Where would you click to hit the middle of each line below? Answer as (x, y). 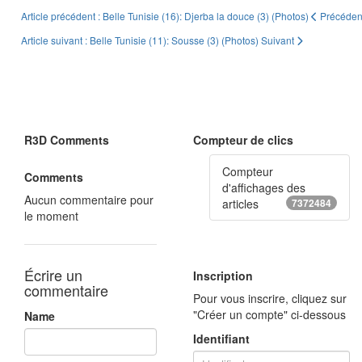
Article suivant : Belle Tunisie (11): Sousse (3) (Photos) (141, 40)
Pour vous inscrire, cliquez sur (270, 299)
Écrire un (53, 274)
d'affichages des (264, 188)
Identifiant (221, 339)
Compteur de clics (243, 140)
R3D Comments (67, 140)
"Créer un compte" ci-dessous (269, 315)
